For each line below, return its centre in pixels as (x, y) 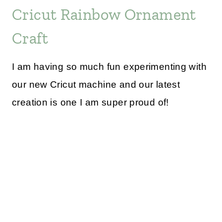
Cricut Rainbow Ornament (104, 15)
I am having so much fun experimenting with (109, 67)
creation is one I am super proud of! (90, 103)
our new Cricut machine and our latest (96, 85)
